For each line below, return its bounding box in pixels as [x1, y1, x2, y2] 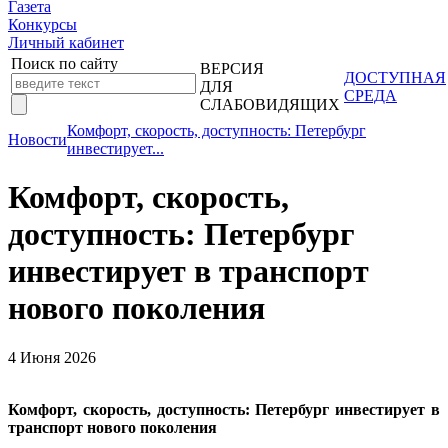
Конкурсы [8, 16, 77, 33]
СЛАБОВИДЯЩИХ [200, 96, 340, 113]
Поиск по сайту [11, 55, 118, 72]
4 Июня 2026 [8, 348, 96, 366]
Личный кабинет [8, 34, 124, 51]
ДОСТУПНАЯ [344, 69, 446, 86]
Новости [8, 131, 67, 148]
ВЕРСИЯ [200, 60, 264, 77]
